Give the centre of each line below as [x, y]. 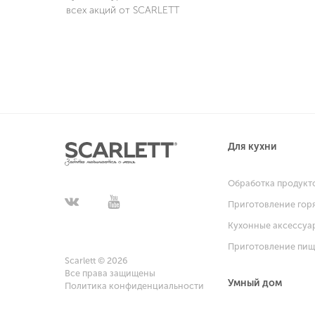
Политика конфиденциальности [134, 286]
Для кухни [252, 147]
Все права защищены [110, 273]
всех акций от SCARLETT [123, 10]
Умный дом [255, 283]
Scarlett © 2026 [96, 261]
